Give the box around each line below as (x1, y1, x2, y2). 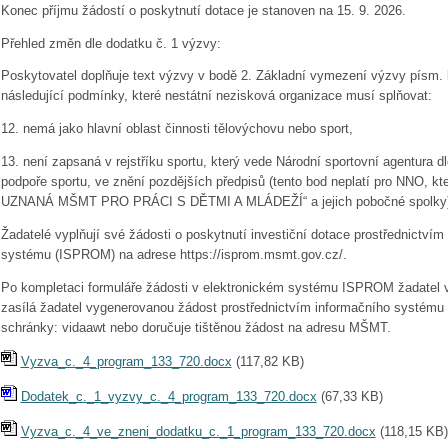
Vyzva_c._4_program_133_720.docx (20, 354, 232, 370)
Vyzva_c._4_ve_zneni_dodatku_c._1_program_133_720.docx (20, 424, 376, 440)
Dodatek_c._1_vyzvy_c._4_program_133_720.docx (20, 389, 317, 405)
